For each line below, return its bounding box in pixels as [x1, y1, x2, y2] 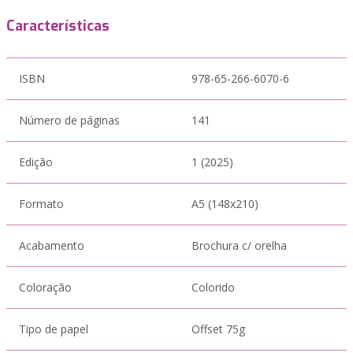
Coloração [19, 280, 72, 295]
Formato [19, 196, 64, 211]
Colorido [191, 280, 235, 295]
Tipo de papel [19, 321, 88, 336]
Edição [19, 154, 53, 169]
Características [6, 17, 110, 35]
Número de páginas [19, 113, 120, 128]
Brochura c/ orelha [191, 238, 287, 253]
